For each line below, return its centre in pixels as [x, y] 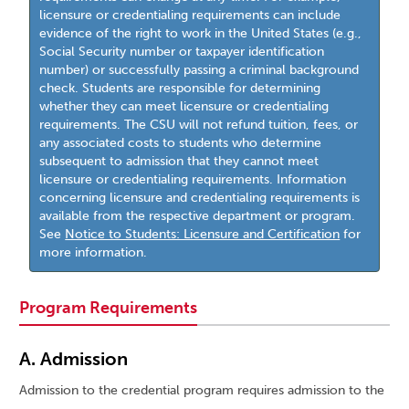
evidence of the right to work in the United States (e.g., [201, 34]
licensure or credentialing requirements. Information [193, 180]
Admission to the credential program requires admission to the [202, 391]
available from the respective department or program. [198, 216]
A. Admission [73, 359]
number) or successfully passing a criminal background [199, 70]
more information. [94, 253]
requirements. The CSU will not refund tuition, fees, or [199, 125]
